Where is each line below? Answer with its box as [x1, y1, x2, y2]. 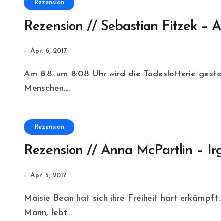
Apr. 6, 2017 [30, 47, 67, 55]
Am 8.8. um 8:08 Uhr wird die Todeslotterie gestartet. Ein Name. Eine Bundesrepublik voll [24, 70, 30, 79]
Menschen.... [24, 84, 70, 93]
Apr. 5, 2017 [30, 172, 67, 179]
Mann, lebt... [24, 208, 72, 218]
